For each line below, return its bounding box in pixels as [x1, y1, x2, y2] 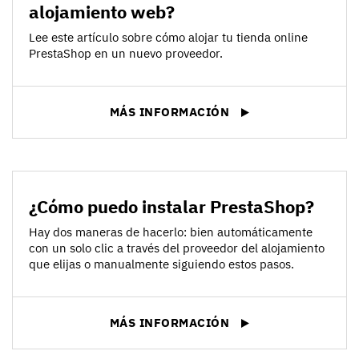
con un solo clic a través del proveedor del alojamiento [29, 240, 325, 256]
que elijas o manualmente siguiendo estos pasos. [29, 256, 294, 272]
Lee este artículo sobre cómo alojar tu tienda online [29, 30, 308, 46]
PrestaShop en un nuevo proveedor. [29, 46, 223, 62]
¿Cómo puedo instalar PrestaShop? [29, 195, 314, 219]
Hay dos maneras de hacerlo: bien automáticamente [29, 224, 313, 240]
